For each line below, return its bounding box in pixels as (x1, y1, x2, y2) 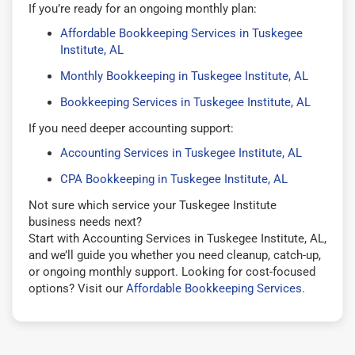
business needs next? (29, 214, 142, 229)
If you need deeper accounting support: (29, 120, 234, 136)
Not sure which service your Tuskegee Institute (29, 197, 277, 212)
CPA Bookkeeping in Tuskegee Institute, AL (60, 171, 288, 186)
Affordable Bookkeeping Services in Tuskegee (60, 25, 303, 40)
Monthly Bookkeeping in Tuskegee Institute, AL (60, 68, 308, 83)
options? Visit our (29, 281, 126, 296)
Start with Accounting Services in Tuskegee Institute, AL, (29, 231, 326, 246)
